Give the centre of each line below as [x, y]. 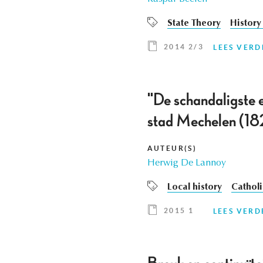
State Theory [194, 24]
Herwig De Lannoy [186, 163]
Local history [194, 188]
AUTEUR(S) [172, 149]
